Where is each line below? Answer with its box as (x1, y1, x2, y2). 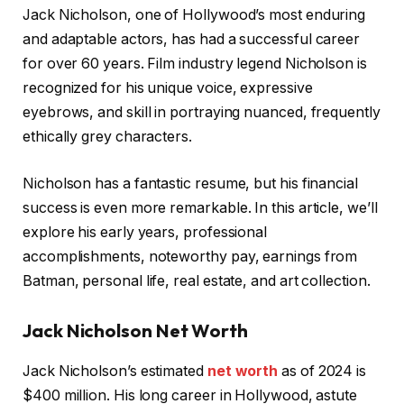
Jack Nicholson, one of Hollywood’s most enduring (23, 5, 366, 23)
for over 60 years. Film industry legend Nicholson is (23, 54, 367, 72)
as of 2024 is (281, 362, 367, 380)
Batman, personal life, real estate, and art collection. (23, 271, 371, 289)
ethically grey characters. (23, 127, 192, 145)
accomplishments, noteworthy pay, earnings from (23, 247, 358, 265)
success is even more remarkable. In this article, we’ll (23, 198, 378, 216)
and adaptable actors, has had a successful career (23, 30, 361, 48)
